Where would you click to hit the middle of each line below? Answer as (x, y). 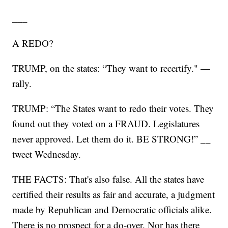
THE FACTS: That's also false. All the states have (108, 179)
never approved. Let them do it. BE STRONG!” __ (112, 139)
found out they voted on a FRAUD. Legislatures (106, 124)
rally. (22, 83)
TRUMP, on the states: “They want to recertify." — (111, 68)
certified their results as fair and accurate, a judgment (114, 194)
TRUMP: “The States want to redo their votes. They (113, 108)
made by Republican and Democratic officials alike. (112, 210)
